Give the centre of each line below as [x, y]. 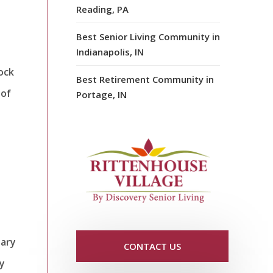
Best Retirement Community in [145, 79]
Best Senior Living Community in [148, 36]
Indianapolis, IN [110, 51]
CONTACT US [152, 246]
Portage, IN [101, 94]
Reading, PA [102, 9]
